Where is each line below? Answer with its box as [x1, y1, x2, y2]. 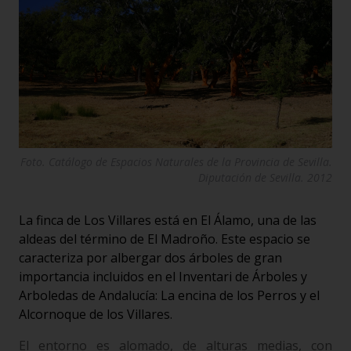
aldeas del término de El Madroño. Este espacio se [19, 230, 310, 248]
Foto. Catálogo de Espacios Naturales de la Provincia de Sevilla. [20, 154, 332, 169]
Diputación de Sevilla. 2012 [198, 169, 332, 185]
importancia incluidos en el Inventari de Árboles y [19, 267, 307, 285]
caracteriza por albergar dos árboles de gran [19, 248, 282, 266]
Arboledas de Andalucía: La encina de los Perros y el [19, 286, 320, 304]
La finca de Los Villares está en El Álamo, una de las [19, 211, 317, 229]
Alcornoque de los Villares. [19, 305, 172, 323]
